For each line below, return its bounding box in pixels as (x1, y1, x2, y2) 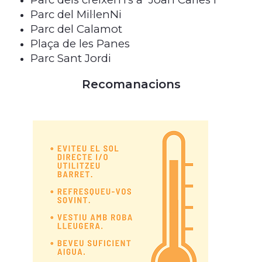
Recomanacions (81, 77, 181, 91)
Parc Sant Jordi (30, 51, 111, 65)
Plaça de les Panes (30, 36, 130, 50)
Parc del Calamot (30, 22, 122, 36)
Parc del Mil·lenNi (30, 7, 122, 21)
